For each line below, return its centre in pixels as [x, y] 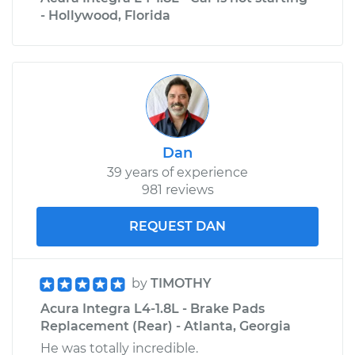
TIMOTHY [181, 283]
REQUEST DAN [177, 226]
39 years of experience [177, 172]
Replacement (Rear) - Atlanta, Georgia [166, 326]
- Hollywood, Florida [105, 15]
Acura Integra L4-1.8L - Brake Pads [153, 308]
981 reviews [177, 189]
